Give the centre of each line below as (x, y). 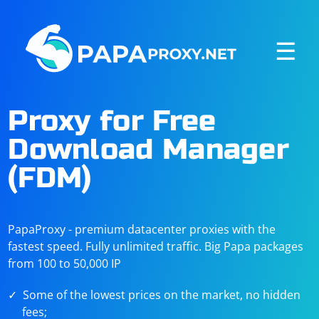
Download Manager (149, 150)
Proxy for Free (112, 121)
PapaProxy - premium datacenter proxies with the (142, 229)
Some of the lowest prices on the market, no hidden (162, 295)
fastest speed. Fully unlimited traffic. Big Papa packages (156, 246)
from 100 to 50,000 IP (65, 263)
